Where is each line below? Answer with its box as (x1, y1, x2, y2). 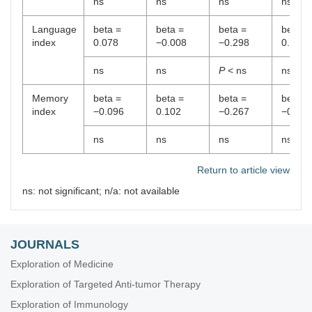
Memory (32, 93, 68, 104)
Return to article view (197, 164, 290, 175)
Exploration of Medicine (10, 258, 114, 270)
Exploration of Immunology (10, 299, 128, 310)
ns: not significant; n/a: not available (22, 185, 180, 196)
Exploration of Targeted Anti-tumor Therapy (10, 279, 201, 290)
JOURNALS (10, 237, 79, 251)
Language (32, 24, 77, 35)
